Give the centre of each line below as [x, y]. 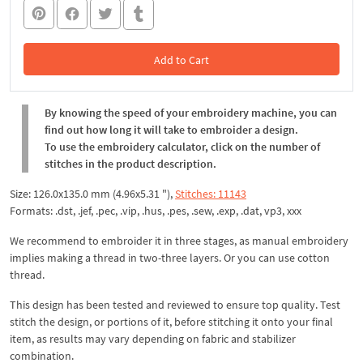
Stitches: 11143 [211, 193]
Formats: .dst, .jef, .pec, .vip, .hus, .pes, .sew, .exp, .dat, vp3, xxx [156, 210]
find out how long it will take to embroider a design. [171, 129]
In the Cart [181, 92]
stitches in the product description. [130, 163]
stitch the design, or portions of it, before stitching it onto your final [171, 321]
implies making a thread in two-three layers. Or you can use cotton [170, 257]
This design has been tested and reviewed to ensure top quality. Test [175, 304]
